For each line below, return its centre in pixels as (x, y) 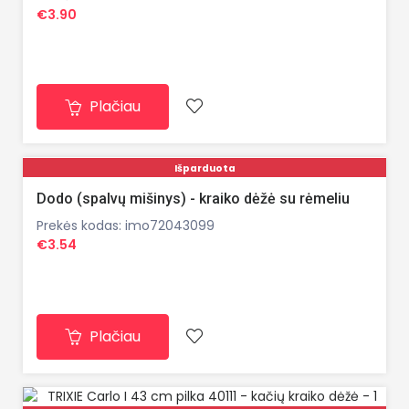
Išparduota (204, 168)
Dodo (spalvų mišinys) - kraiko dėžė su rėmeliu (193, 198)
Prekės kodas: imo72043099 (126, 225)
